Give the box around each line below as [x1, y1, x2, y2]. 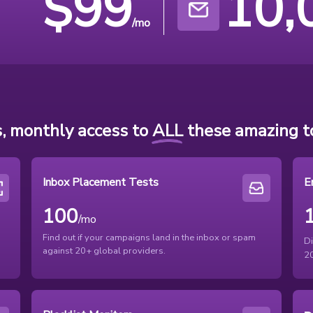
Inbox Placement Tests [43, 175, 159, 191]
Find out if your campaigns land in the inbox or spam [43, 231, 256, 245]
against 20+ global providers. [43, 245, 166, 258]
